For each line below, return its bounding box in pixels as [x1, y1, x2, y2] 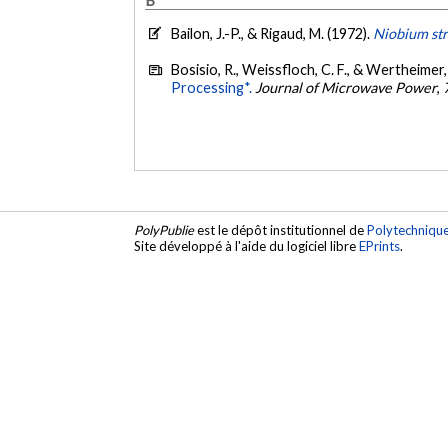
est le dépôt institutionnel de [194, 221, 368, 238]
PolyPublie [134, 221, 195, 238]
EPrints [359, 237, 401, 254]
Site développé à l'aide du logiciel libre [134, 237, 360, 254]
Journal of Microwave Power [255, 78, 438, 96]
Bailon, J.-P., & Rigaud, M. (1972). [171, 25, 374, 43]
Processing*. [171, 78, 253, 96]
